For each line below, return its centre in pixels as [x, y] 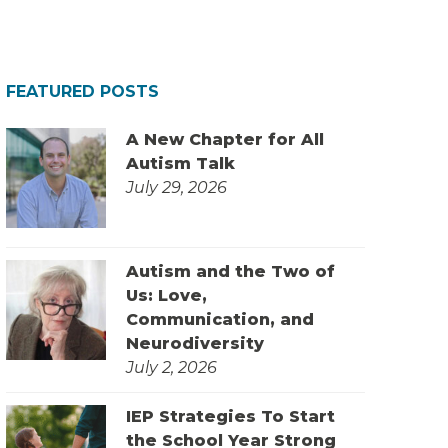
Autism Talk [181, 164]
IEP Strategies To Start [231, 417]
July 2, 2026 [172, 368]
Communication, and [220, 320]
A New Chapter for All [225, 140]
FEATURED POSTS [83, 92]
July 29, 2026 [177, 188]
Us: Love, [167, 296]
